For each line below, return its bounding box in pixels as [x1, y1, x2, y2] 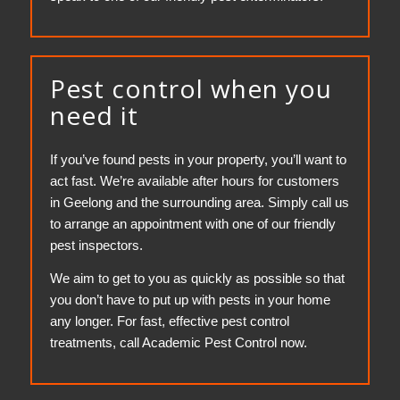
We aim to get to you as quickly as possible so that [49, 270, 345, 286]
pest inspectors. [49, 237, 143, 253]
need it [49, 98, 138, 133]
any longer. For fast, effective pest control [49, 312, 289, 329]
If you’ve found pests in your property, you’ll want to [49, 152, 346, 167]
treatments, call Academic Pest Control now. [49, 334, 307, 350]
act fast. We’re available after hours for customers [49, 173, 339, 188]
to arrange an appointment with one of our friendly [49, 216, 336, 231]
